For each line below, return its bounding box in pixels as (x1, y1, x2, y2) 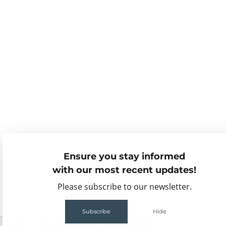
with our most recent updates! (52, 164, 196, 176)
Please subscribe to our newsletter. (57, 181, 192, 192)
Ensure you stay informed (64, 151, 185, 162)
